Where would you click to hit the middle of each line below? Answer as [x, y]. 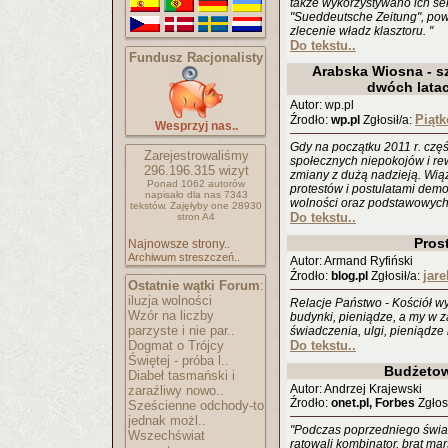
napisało [165, 194]
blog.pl [349, 276]
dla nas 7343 [217, 194]
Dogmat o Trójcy [176, 345]
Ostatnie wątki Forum [194, 285]
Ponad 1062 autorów [196, 183]
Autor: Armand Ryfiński [351, 261]
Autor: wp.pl [322, 105]
